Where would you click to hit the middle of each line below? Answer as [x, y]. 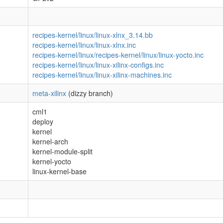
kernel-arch [50, 141]
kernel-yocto [52, 161]
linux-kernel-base [59, 171]
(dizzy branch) [90, 93]
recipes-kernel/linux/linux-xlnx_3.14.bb [93, 35]
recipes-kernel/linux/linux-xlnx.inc [84, 45]
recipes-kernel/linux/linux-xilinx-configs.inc [98, 65]
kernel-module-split [62, 151]
